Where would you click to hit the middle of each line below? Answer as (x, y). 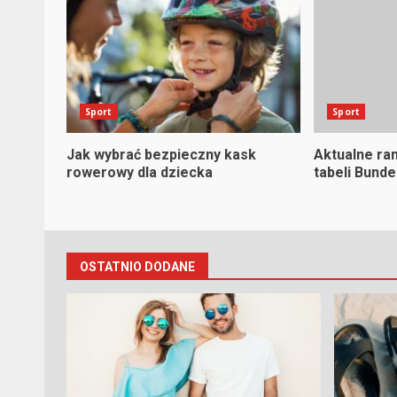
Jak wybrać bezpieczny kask (161, 155)
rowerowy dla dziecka (140, 172)
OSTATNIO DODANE (137, 267)
